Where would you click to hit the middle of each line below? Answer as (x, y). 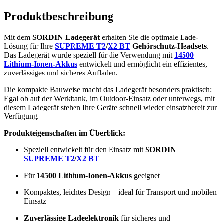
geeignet (146, 176)
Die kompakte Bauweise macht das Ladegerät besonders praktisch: (108, 90)
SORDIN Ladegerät (66, 37)
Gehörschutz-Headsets (168, 46)
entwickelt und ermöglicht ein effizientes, (142, 64)
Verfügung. (21, 116)
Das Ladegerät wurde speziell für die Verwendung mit (89, 55)
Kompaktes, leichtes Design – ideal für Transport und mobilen (120, 192)
